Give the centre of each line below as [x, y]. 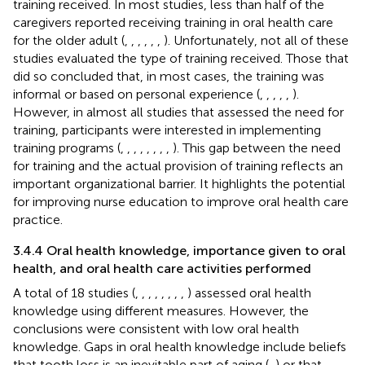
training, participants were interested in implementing [167, 130]
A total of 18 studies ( [74, 292]
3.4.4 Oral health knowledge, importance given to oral [179, 250]
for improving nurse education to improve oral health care [181, 201]
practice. [38, 219]
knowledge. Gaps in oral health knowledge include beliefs [180, 346]
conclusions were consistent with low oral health [156, 328]
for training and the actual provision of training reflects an [178, 165]
